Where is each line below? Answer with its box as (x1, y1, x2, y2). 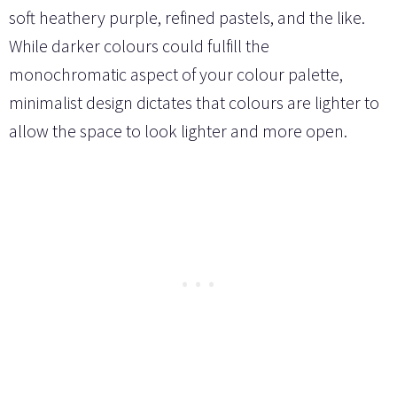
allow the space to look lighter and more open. (9, 119, 347, 142)
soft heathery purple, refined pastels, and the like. (9, 5, 365, 28)
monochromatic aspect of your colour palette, (9, 62, 343, 85)
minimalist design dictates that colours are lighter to (9, 90, 379, 113)
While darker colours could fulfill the (9, 34, 269, 57)
